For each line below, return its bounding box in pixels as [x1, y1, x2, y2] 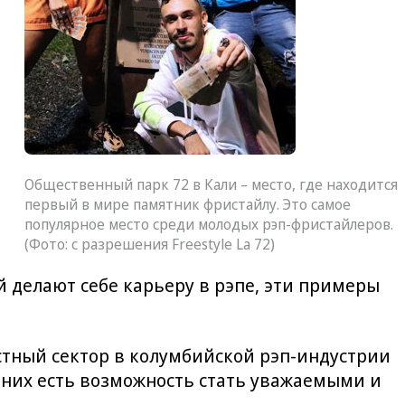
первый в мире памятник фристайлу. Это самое [24, 194, 351, 215]
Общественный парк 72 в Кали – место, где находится [24, 174, 398, 195]
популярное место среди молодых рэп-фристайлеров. [24, 214, 393, 235]
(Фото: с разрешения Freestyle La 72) [24, 234, 275, 255]
